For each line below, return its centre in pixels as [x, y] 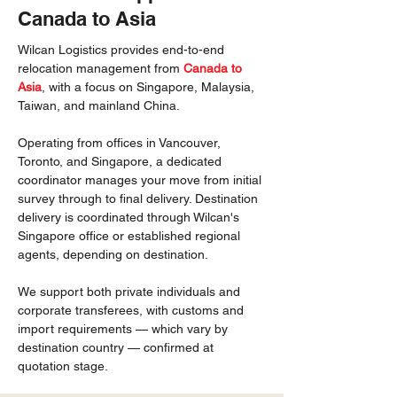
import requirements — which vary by [123, 329]
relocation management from [101, 68]
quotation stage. [63, 366]
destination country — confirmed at [116, 347]
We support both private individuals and [129, 292]
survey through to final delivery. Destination [138, 198]
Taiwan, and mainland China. [99, 105]
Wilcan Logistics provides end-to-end [121, 50]
